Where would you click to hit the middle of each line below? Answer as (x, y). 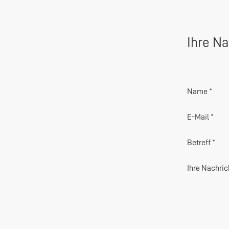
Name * (200, 91)
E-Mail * (200, 117)
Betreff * (201, 143)
